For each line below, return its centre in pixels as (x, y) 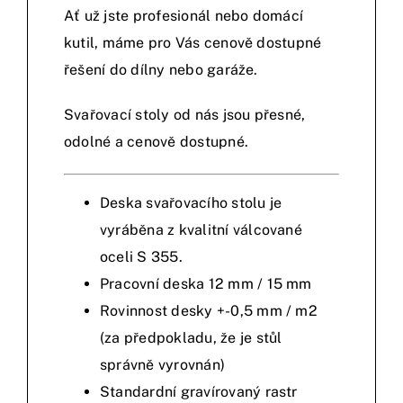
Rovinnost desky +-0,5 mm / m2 (209, 311)
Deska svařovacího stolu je (191, 203)
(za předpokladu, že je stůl (191, 338)
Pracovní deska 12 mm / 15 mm (206, 284)
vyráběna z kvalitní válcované (201, 230)
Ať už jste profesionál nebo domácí (184, 16)
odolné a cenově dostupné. (156, 142)
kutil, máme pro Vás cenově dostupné (193, 43)
